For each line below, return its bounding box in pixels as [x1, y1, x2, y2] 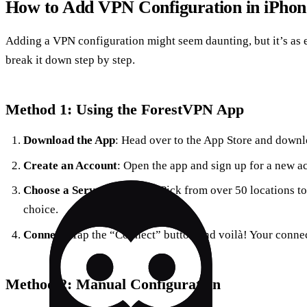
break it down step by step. [5, 53, 135, 67]
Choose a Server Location [23, 184, 154, 197]
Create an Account [23, 158, 117, 172]
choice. [23, 203, 58, 217]
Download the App [23, 134, 115, 147]
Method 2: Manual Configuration [5, 275, 221, 293]
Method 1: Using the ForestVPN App [5, 101, 244, 119]
